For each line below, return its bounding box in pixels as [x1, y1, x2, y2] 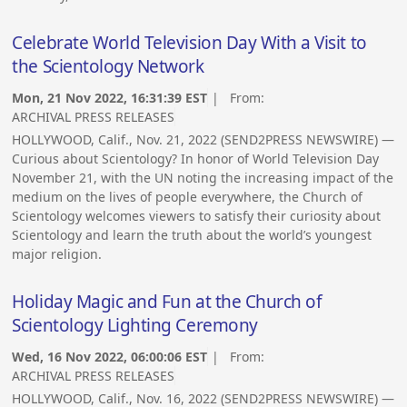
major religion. [12, 244, 103, 263]
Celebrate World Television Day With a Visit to [12, 30, 367, 55]
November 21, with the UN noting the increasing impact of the [12, 168, 394, 186]
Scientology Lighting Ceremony [12, 313, 258, 337]
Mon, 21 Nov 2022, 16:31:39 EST [12, 88, 208, 106]
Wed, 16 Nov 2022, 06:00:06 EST [12, 348, 208, 366]
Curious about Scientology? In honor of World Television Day [12, 149, 380, 167]
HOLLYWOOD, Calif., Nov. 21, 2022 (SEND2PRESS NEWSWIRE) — [12, 130, 395, 148]
